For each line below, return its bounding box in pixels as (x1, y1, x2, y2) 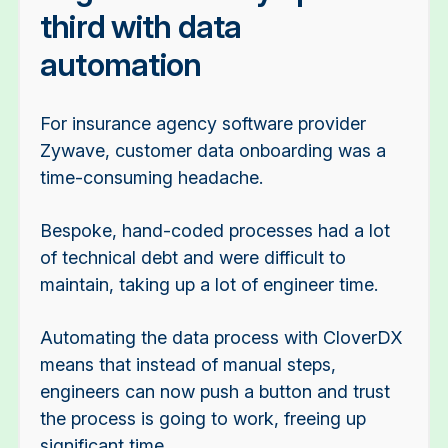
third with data (39, 7, 242, 47)
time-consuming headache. (39, 167, 268, 189)
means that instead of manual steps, (39, 353, 336, 375)
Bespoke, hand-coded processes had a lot (39, 219, 390, 241)
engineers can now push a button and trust (39, 380, 390, 402)
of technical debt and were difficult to (39, 246, 346, 268)
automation (39, 45, 202, 85)
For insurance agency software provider (39, 113, 366, 135)
